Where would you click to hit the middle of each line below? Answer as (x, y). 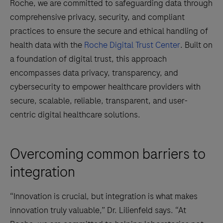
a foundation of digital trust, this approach (88, 59)
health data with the (47, 45)
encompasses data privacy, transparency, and (94, 73)
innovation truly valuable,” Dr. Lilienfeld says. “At (98, 210)
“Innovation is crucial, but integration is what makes (104, 196)
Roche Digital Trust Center (132, 45)
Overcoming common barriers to (108, 154)
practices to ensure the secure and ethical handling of (109, 31)
